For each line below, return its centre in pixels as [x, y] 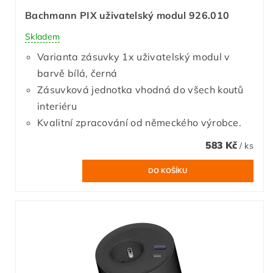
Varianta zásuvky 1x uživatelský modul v [134, 56]
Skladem [43, 36]
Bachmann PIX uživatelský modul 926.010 [127, 15]
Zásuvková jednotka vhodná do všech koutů [140, 89]
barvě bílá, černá [77, 73]
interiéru [57, 106]
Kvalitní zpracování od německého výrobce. [140, 122]
